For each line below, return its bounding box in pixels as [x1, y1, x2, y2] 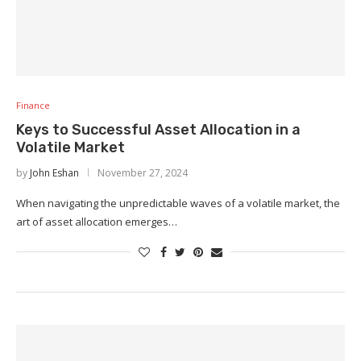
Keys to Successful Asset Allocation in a [16, 121, 301, 139]
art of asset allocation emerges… [16, 214, 177, 229]
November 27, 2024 [98, 166, 188, 180]
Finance [16, 99, 50, 111]
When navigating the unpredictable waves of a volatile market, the [16, 196, 340, 210]
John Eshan [30, 166, 79, 180]
